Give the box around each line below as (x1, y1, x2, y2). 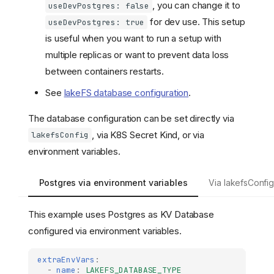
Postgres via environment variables (39, 177, 188, 188)
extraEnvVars (37, 254, 95, 265)
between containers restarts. (45, 65, 164, 78)
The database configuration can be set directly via (28, 112, 234, 124)
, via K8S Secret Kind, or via (92, 128, 205, 141)
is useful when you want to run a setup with (45, 32, 221, 45)
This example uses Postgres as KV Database (28, 209, 214, 221)
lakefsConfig (31, 130, 89, 141)
